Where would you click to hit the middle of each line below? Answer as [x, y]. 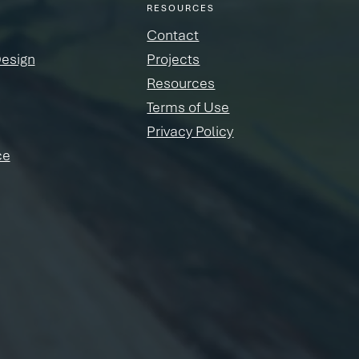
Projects [173, 58]
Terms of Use [188, 106]
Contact [173, 34]
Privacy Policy [190, 130]
